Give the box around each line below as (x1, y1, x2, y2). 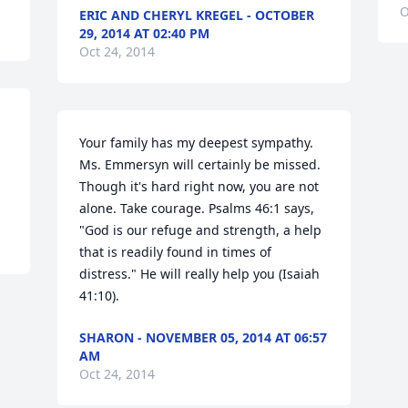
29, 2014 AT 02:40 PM (79, 25, 210, 42)
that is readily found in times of (79, 243, 272, 260)
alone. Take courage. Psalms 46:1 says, (79, 199, 315, 217)
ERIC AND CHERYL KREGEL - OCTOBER (79, 6, 315, 24)
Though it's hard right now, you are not (79, 178, 320, 195)
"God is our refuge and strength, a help (79, 221, 322, 239)
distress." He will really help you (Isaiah (79, 265, 321, 282)
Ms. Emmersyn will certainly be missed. (79, 156, 321, 173)
